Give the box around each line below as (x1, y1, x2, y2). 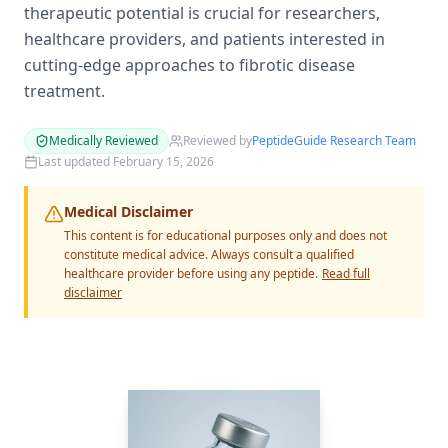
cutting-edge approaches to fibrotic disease (24, 54, 355, 76)
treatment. (24, 80, 105, 102)
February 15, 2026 (113, 153, 214, 170)
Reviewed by (183, 132, 252, 149)
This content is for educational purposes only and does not (64, 227, 387, 244)
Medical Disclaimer (64, 202, 193, 221)
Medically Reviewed (49, 132, 158, 149)
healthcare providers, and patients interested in (24, 28, 385, 50)
